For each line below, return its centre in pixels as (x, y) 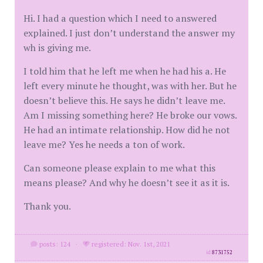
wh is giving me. (57, 48)
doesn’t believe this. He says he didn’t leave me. (124, 101)
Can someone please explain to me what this (119, 168)
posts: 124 (54, 244)
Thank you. (47, 206)
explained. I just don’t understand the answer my (129, 33)
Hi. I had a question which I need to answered (120, 18)
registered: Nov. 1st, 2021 (130, 244)
